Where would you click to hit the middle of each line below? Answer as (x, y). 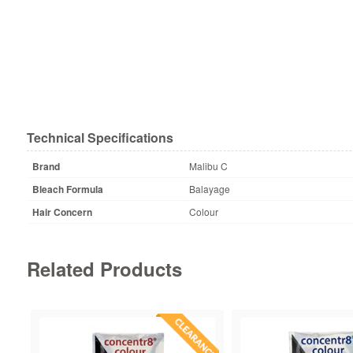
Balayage (209, 189)
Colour (203, 212)
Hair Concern (62, 212)
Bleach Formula (67, 190)
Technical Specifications (100, 138)
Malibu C (208, 166)
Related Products (104, 269)
